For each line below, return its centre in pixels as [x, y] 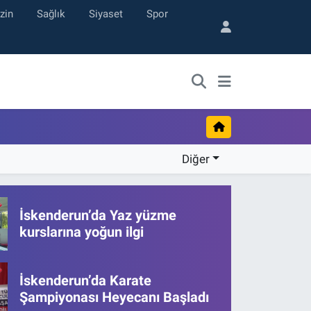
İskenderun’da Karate [86, 280]
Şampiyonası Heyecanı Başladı [115, 297]
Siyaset [106, 14]
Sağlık [51, 14]
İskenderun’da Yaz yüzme [98, 216]
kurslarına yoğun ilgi [82, 232]
